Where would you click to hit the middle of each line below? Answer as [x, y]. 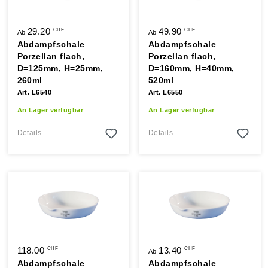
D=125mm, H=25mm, [60, 68]
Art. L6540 [34, 92]
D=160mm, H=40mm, [191, 68]
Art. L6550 [166, 92]
